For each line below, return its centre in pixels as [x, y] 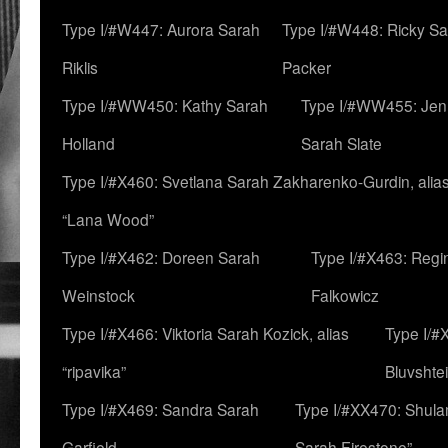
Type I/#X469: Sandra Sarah [160, 409]
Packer [306, 67]
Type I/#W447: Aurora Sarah [161, 29]
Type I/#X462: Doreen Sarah [161, 257]
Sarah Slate [341, 143]
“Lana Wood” [108, 219]
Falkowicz [345, 295]
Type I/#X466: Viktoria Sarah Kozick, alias [205, 333]
